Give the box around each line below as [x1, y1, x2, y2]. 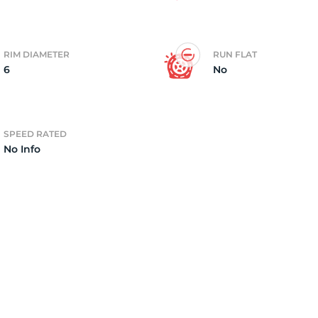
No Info [4, 143, 40, 155]
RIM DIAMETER [4, 49, 70, 60]
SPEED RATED [4, 128, 67, 139]
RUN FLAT [213, 49, 257, 60]
